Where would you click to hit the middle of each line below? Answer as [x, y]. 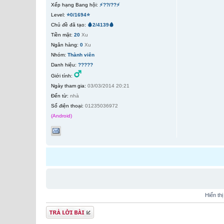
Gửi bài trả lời [62, 210]
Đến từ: [60, 96]
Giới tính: [62, 76]
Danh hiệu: [64, 65]
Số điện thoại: [67, 106]
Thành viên [81, 55]
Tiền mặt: [62, 35]
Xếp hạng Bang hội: [74, 5]
